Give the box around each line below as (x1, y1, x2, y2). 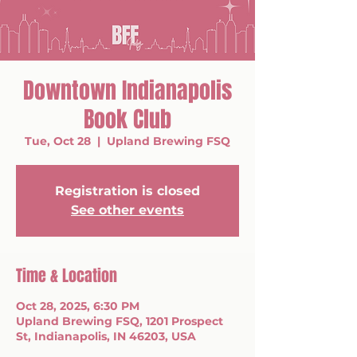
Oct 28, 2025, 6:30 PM (16, 299, 139, 313)
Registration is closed (55, 183, 200, 198)
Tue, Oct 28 (25, 134, 91, 148)
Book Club (84, 103, 171, 135)
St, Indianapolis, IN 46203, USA (16, 329, 196, 343)
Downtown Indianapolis (23, 74, 232, 107)
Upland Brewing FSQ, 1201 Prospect (16, 314, 223, 328)
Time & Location (16, 264, 117, 288)
